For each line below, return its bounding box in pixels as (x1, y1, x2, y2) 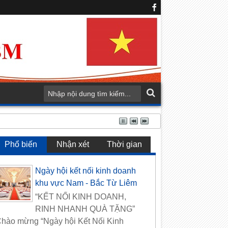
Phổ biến (5, 140, 38, 149)
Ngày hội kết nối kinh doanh (35, 166, 136, 176)
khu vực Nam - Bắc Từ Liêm (35, 179, 137, 188)
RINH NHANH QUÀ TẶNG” (35, 205, 135, 214)
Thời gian (107, 140, 142, 149)
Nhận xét (56, 140, 90, 149)
